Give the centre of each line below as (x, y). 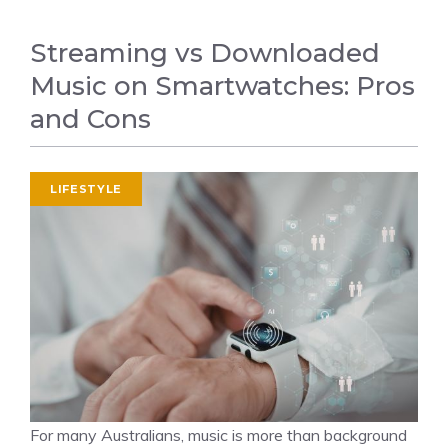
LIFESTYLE (86, 189)
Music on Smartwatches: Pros (222, 86)
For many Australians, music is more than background (218, 435)
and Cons (90, 119)
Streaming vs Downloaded (205, 53)
